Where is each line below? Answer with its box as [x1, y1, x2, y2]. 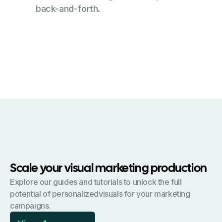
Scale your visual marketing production [10, 163, 207, 174]
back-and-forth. [36, 3, 100, 14]
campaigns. [10, 200, 51, 211]
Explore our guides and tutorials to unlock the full [10, 176, 182, 187]
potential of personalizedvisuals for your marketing [10, 188, 190, 199]
